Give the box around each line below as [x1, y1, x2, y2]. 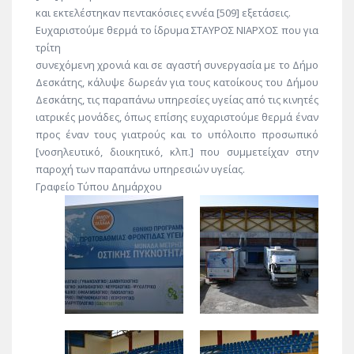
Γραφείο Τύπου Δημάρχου [36, 179, 162, 194]
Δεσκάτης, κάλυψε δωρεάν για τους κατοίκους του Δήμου [36, 74, 318, 89]
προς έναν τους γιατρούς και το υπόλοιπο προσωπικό [36, 126, 318, 141]
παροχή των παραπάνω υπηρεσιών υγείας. [36, 161, 245, 176]
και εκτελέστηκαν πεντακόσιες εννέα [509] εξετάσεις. [36, 5, 291, 20]
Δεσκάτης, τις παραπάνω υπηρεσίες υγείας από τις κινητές [36, 92, 318, 107]
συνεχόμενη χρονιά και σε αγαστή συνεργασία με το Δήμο [36, 57, 318, 72]
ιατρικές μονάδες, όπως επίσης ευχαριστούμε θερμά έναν [36, 109, 318, 124]
